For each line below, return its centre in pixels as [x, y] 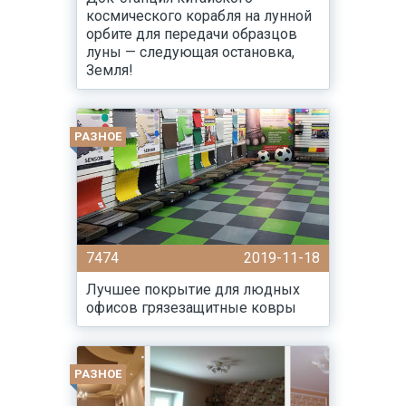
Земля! [110, 70]
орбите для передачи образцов [192, 34]
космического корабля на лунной [199, 16]
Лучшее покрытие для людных [193, 290]
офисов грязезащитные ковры [191, 308]
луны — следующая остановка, [190, 52]
